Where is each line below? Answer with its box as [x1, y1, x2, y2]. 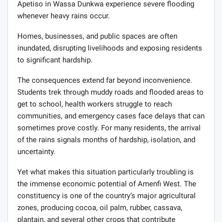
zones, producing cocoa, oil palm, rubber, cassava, [17, 203, 182, 213]
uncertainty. [17, 147, 55, 157]
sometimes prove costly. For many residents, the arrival [17, 123, 201, 133]
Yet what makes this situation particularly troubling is [17, 167, 194, 177]
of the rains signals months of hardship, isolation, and [17, 135, 195, 145]
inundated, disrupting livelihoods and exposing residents [17, 44, 202, 53]
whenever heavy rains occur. [17, 11, 110, 21]
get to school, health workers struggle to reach [17, 100, 172, 109]
